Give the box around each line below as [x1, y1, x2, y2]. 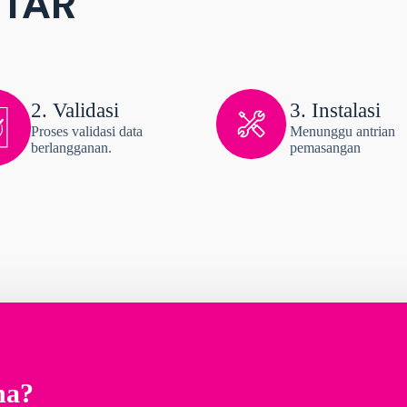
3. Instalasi [290, 99, 381, 123]
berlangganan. [31, 140, 112, 156]
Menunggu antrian [290, 124, 395, 140]
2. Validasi [31, 99, 119, 123]
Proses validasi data [31, 124, 143, 140]
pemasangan [290, 140, 361, 156]
